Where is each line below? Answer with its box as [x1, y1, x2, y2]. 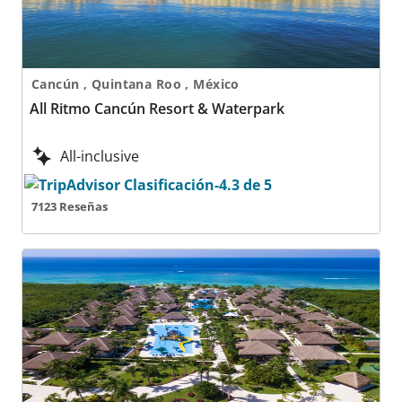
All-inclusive [60, 146, 139, 166]
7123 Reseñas [31, 198, 108, 214]
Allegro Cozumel [22, 250, 138, 270]
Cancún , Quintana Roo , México [193, 75, 240, 92]
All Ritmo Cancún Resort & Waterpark [30, 99, 284, 118]
